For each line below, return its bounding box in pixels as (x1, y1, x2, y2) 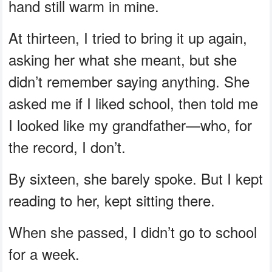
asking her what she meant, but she (8, 49, 237, 70)
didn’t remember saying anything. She (8, 70, 250, 92)
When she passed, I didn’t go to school (8, 221, 257, 243)
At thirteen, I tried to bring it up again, (8, 27, 248, 49)
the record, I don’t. (8, 136, 126, 158)
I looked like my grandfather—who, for (8, 114, 253, 136)
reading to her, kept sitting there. (8, 189, 216, 211)
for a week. (8, 243, 80, 265)
